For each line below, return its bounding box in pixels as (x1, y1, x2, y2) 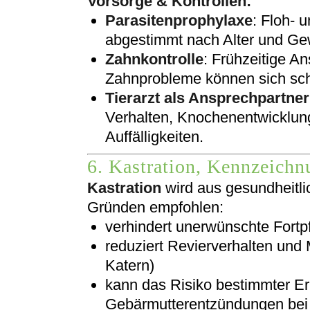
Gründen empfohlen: (87, 199, 224, 217)
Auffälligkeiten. (105, 127, 203, 145)
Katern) (105, 257, 154, 275)
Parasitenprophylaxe (105, 11, 253, 29)
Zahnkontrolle (105, 50, 203, 68)
